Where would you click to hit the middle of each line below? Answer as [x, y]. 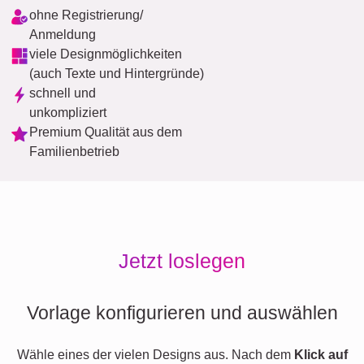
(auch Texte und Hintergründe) [117, 74]
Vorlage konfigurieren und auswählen [182, 313]
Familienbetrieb [74, 152]
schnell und [63, 93]
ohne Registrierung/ [86, 15]
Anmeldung [63, 35]
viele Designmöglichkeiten [106, 54]
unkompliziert [68, 113]
